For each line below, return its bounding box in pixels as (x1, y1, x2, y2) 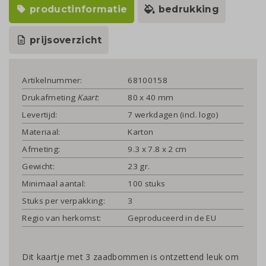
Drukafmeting (22, 92, 78, 103)
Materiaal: (22, 126, 61, 138)
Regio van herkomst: (22, 213, 102, 224)
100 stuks (128, 178, 166, 189)
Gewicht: (22, 161, 55, 172)
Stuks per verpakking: (22, 195, 105, 207)
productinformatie (27, 3, 128, 15)
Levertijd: (22, 109, 58, 121)
